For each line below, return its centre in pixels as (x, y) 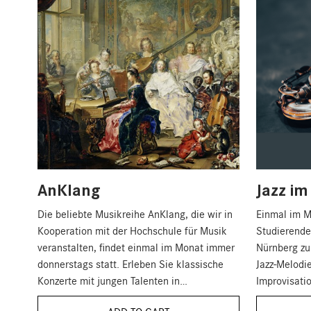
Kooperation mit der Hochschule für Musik (132, 231)
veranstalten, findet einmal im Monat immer (136, 247)
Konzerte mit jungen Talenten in (108, 281)
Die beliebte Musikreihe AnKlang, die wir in (135, 214)
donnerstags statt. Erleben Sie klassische (130, 264)
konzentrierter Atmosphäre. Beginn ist (122, 297)
